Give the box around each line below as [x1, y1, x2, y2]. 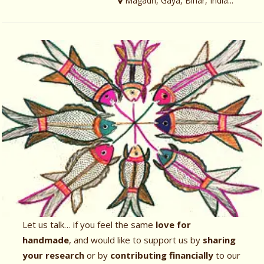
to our [213, 249, 241, 261]
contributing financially [110, 249, 214, 261]
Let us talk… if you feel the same [22, 218, 154, 230]
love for [153, 218, 192, 230]
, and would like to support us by [69, 233, 203, 246]
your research [22, 249, 85, 261]
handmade [22, 233, 70, 246]
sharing [203, 233, 236, 246]
